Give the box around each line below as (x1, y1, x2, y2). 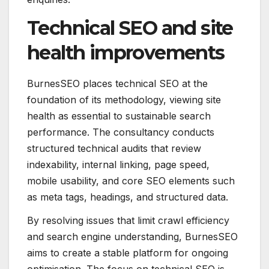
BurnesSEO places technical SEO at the (27, 77, 208, 89)
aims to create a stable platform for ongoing (27, 247, 228, 259)
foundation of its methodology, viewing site (27, 93, 221, 106)
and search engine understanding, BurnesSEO (27, 231, 238, 243)
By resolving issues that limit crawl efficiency (27, 214, 229, 227)
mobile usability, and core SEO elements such (27, 174, 235, 187)
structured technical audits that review (27, 142, 201, 154)
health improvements (27, 40, 225, 64)
